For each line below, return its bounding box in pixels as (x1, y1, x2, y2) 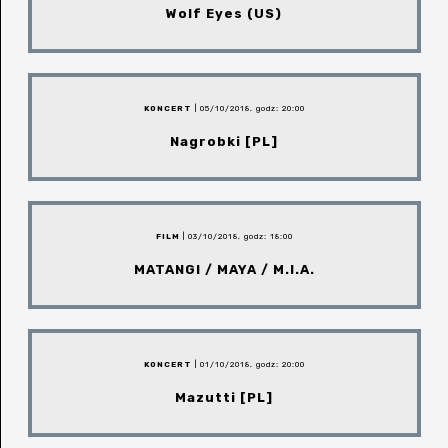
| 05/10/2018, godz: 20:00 (191, 104, 305, 114)
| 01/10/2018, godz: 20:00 (191, 360, 305, 370)
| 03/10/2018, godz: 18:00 (179, 232, 293, 242)
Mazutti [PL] (175, 390, 274, 406)
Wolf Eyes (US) (166, 6, 283, 22)
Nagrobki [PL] (170, 134, 279, 150)
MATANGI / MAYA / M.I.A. (133, 262, 315, 278)
